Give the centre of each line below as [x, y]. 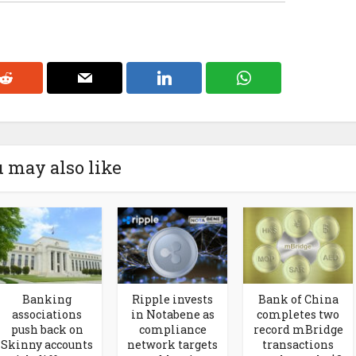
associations [47, 314]
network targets [172, 344]
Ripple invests [172, 299]
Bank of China [298, 299]
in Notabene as [172, 314]
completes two [298, 314]
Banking [47, 299]
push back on [47, 329]
